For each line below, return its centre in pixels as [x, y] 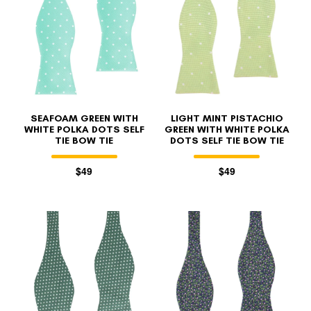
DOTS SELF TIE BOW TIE [227, 140]
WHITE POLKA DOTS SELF [84, 129]
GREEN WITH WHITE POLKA [227, 129]
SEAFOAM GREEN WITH [84, 118]
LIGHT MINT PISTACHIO [227, 118]
